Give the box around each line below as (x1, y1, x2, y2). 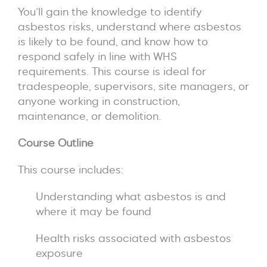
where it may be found (36, 204, 151, 218)
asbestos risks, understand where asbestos (18, 19, 241, 33)
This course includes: (18, 162, 123, 176)
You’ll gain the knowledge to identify (18, 4, 202, 18)
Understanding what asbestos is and (36, 189, 226, 203)
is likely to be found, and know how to (18, 34, 208, 48)
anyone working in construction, (18, 94, 180, 108)
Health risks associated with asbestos (36, 231, 231, 245)
